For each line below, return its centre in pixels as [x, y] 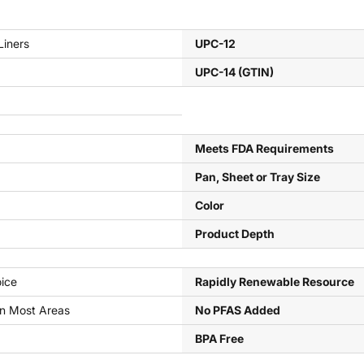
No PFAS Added [237, 310]
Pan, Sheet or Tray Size [257, 177]
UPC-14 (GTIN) [234, 72]
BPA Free [219, 338]
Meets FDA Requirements [264, 148]
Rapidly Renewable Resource [274, 282]
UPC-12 [215, 43]
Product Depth [234, 234]
